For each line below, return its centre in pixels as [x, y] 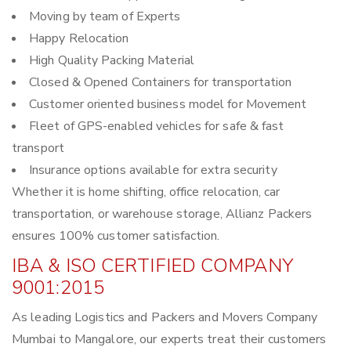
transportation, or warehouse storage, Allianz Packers [162, 214]
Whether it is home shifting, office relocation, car [146, 192]
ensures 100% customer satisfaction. [116, 236]
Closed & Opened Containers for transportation [161, 83]
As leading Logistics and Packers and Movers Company [165, 318]
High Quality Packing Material [112, 61]
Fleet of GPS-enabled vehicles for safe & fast [157, 127]
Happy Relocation [79, 39]
